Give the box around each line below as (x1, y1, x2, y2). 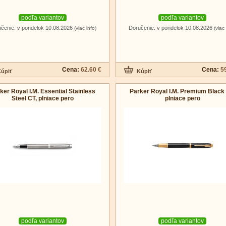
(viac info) (74, 25, 96, 31)
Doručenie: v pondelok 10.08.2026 (129, 25, 214, 31)
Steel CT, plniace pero (12, 95, 74, 102)
